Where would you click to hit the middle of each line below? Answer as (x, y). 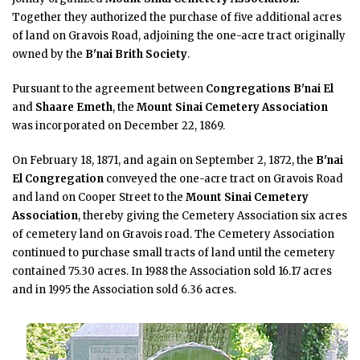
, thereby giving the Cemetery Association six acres (213, 215)
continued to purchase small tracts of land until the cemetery (174, 252)
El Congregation (58, 178)
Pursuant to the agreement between (109, 88)
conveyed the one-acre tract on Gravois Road (223, 178)
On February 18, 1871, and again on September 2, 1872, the (164, 160)
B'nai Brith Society (136, 54)
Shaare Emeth (74, 107)
